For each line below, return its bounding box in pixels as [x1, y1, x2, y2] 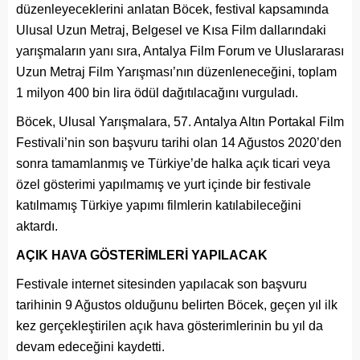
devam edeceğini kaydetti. [16, 340, 165, 354]
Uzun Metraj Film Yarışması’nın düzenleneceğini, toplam [16, 65, 337, 80]
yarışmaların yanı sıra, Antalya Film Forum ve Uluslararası [16, 44, 344, 59]
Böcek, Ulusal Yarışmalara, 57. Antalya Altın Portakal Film [16, 115, 344, 129]
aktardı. [16, 219, 58, 234]
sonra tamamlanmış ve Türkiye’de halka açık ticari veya [16, 157, 330, 171]
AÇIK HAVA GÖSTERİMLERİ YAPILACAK [16, 248, 268, 263]
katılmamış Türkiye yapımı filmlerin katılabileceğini [16, 198, 301, 213]
